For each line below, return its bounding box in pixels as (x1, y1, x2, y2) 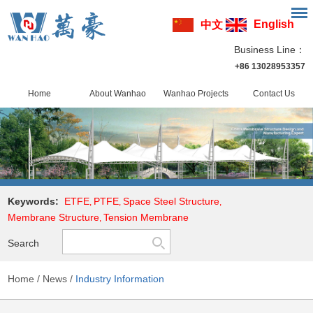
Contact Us (253, 89, 295, 99)
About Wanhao (89, 89, 146, 99)
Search (8, 237, 40, 249)
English (253, 18, 294, 30)
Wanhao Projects (163, 89, 228, 99)
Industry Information (75, 272, 165, 284)
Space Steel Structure (123, 195, 220, 207)
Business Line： (233, 44, 305, 55)
